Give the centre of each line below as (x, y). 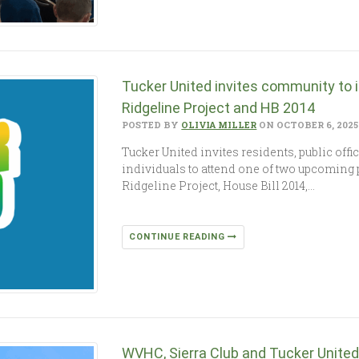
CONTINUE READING (179, 236)
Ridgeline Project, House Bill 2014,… (219, 185)
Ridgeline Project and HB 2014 (219, 107)
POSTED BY (152, 124)
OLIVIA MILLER (219, 124)
